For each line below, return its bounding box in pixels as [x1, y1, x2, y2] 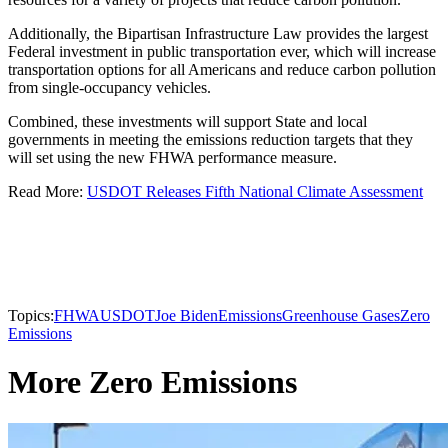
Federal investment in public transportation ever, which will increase [8, 43, 436, 61]
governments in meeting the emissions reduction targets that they [8, 131, 413, 149]
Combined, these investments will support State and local [8, 113, 367, 131]
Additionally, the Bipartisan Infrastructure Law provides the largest [8, 25, 428, 43]
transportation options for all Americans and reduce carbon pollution [8, 61, 436, 79]
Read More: [8, 183, 87, 201]
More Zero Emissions [8, 364, 297, 401]
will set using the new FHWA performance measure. [8, 149, 337, 167]
